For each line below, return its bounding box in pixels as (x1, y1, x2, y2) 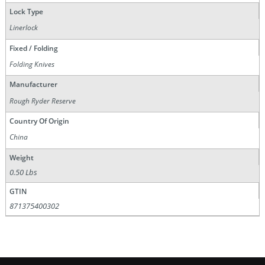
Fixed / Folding (9, 43, 58, 53)
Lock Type (9, 6, 43, 17)
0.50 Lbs (9, 167, 38, 178)
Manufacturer (9, 79, 57, 90)
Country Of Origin (9, 116, 69, 127)
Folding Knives (9, 59, 55, 69)
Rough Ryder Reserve (9, 95, 76, 106)
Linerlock (9, 22, 38, 33)
